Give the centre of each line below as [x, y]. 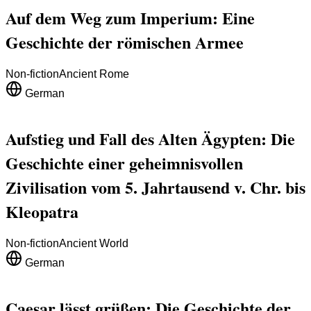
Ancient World [94, 243]
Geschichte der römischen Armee [125, 42]
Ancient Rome [94, 74]
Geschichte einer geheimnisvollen [124, 162]
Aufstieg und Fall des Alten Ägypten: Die [150, 138]
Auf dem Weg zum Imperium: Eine [130, 17]
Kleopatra [42, 211]
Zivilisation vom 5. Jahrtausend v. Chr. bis [155, 187]
